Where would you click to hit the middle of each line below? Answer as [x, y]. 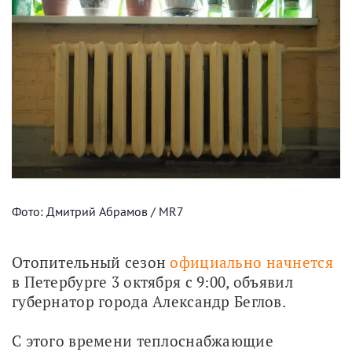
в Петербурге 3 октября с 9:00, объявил [152, 281]
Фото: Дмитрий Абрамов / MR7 [98, 211]
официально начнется [251, 262]
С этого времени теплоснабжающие [143, 340]
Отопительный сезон [91, 262]
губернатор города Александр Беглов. [149, 301]
